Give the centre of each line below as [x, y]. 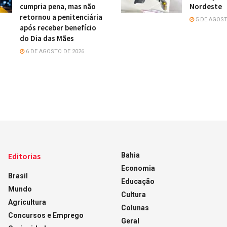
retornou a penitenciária [61, 17]
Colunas [135, 207]
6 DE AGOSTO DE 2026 [54, 51]
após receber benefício [58, 27]
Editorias [24, 156]
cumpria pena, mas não [58, 6]
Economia [138, 168]
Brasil [18, 176]
